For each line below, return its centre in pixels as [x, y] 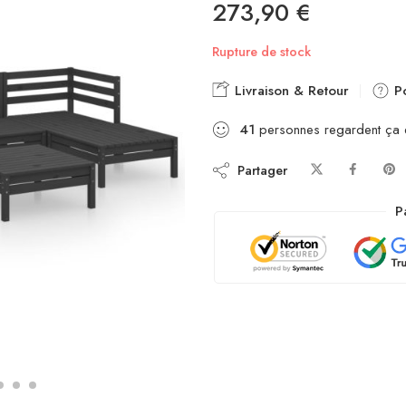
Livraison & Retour [290, 91]
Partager [259, 169]
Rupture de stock [261, 51]
